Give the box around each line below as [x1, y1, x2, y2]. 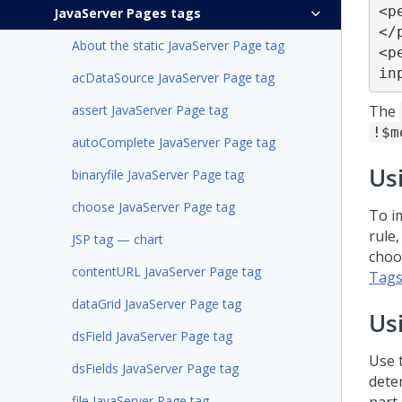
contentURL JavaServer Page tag [72, 263, 261, 280]
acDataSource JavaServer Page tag [72, 69, 275, 86]
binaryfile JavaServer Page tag [72, 166, 244, 183]
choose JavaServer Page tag [72, 198, 235, 215]
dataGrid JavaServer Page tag [72, 295, 241, 312]
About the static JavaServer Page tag [72, 37, 284, 54]
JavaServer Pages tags [54, 4, 201, 22]
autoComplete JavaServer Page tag [72, 134, 275, 151]
